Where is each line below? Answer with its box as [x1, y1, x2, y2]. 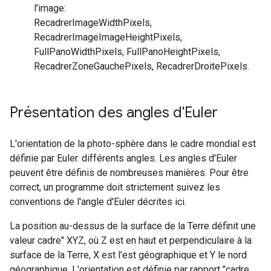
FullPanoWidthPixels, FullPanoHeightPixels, [34, 45, 220, 57]
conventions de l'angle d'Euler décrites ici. [10, 195, 186, 207]
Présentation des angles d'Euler [10, 103, 218, 122]
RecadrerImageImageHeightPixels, [34, 31, 182, 43]
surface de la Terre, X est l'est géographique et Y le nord [10, 249, 247, 261]
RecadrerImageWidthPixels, [34, 16, 152, 28]
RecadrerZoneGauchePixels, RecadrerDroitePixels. [34, 60, 249, 72]
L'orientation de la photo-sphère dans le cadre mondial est [10, 137, 256, 149]
